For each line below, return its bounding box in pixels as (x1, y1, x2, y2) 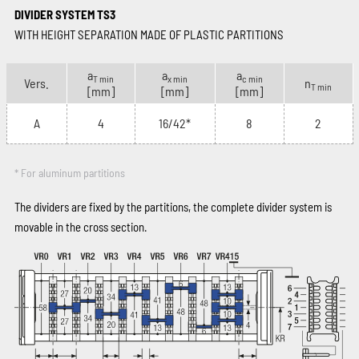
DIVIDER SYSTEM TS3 (14, 7, 115, 22)
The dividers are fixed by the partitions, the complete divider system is (14, 200, 332, 215)
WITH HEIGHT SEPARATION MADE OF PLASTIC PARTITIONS (14, 27, 284, 42)
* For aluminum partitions (14, 166, 125, 180)
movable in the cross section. (14, 220, 147, 235)
